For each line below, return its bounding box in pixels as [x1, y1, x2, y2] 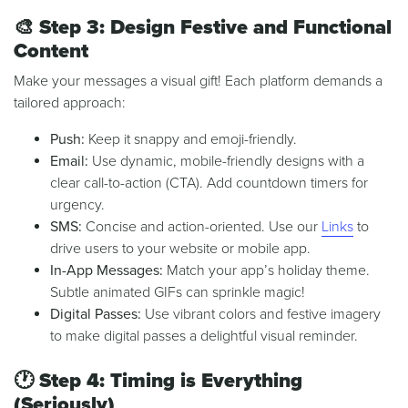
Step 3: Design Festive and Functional [39, 15, 392, 40]
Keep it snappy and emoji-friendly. [85, 130, 297, 149]
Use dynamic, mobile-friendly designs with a [88, 152, 364, 171]
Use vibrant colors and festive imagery [141, 305, 381, 324]
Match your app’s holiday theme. [163, 261, 370, 280]
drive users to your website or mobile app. [50, 240, 311, 259]
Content [14, 39, 88, 64]
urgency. [50, 196, 105, 215]
